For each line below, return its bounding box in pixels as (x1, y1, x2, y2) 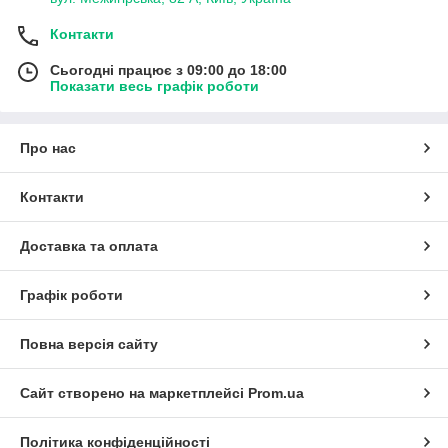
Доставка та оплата (20, 238, 158, 255)
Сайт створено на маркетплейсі (20, 385, 248, 402)
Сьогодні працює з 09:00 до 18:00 (50, 62, 287, 79)
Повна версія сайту (20, 336, 158, 353)
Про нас (20, 140, 76, 157)
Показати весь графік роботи (50, 78, 259, 95)
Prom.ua (248, 385, 304, 402)
